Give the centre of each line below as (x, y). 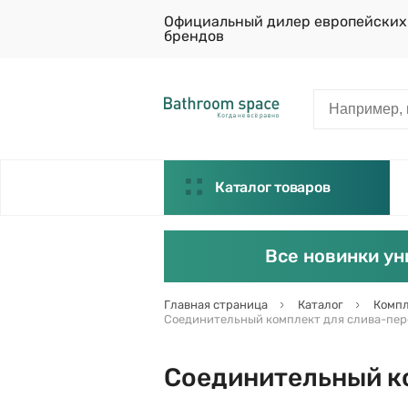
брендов (194, 36)
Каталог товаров (273, 187)
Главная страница (216, 305)
